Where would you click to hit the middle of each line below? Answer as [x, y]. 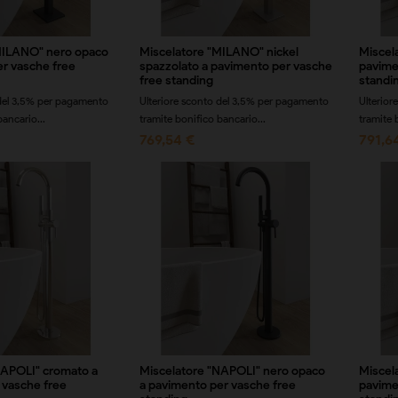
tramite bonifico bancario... [202, 119]
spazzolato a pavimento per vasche [235, 66]
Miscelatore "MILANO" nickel [219, 52]
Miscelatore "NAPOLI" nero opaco [232, 370]
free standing [176, 80]
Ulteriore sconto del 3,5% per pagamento [234, 101]
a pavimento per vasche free [217, 385]
